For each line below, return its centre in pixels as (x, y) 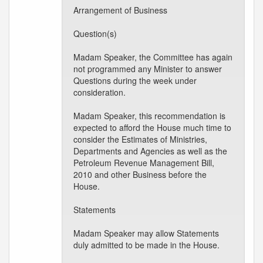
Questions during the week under (135, 80)
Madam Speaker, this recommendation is (149, 116)
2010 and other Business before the (140, 174)
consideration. (100, 92)
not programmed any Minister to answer (148, 69)
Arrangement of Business (120, 10)
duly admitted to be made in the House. (146, 245)
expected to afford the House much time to (152, 127)
